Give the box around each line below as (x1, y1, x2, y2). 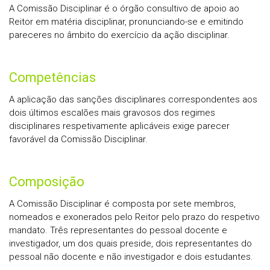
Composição (9, 174, 84, 189)
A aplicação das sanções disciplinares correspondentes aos (9, 94, 257, 105)
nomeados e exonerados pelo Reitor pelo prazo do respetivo (9, 212, 260, 222)
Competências (9, 70, 96, 85)
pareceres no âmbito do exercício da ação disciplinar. (9, 30, 230, 40)
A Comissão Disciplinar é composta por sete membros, (9, 198, 236, 209)
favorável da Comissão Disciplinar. (9, 134, 148, 145)
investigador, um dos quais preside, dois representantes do (9, 238, 252, 249)
